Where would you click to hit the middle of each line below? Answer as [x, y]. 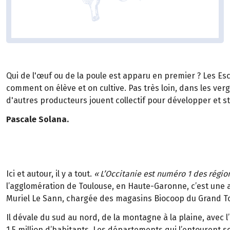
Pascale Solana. [37, 120]
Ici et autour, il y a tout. [50, 174]
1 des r [199, 174]
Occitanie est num [139, 174]
